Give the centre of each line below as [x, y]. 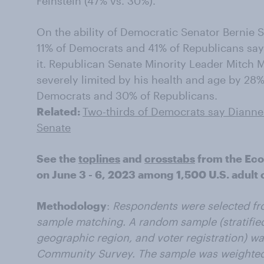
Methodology [72, 206]
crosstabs [170, 159]
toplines [99, 159]
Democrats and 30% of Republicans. [127, 95]
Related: [60, 111]
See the [57, 159]
